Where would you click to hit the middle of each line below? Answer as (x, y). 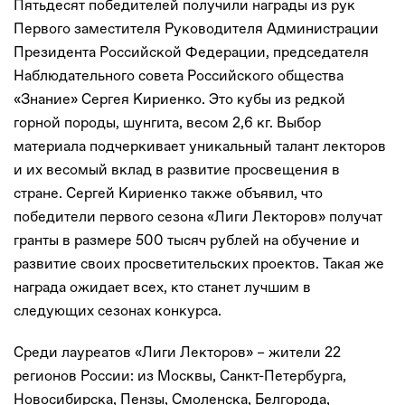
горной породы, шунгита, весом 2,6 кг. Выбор (167, 122)
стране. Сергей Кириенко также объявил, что (168, 193)
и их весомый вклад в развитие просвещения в (177, 169)
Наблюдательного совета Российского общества (179, 75)
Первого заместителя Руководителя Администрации (196, 28)
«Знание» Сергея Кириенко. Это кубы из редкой (179, 99)
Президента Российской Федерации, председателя (191, 52)
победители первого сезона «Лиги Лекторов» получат (198, 216)
